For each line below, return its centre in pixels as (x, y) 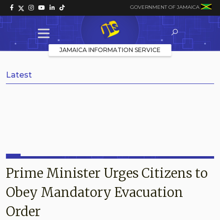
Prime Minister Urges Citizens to (107, 173)
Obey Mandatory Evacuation (95, 192)
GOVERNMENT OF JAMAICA (165, 7)
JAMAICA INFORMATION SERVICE (110, 50)
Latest (19, 75)
